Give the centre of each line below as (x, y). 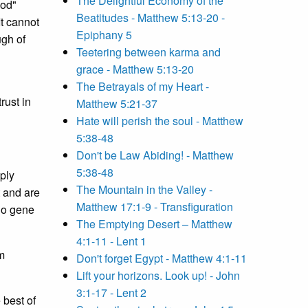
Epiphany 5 (104, 35)
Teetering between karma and (148, 52)
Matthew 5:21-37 (117, 104)
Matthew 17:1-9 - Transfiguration (155, 207)
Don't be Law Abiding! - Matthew (155, 155)
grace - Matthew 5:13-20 (135, 69)
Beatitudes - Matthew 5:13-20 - (151, 18)
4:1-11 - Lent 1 (111, 241)
